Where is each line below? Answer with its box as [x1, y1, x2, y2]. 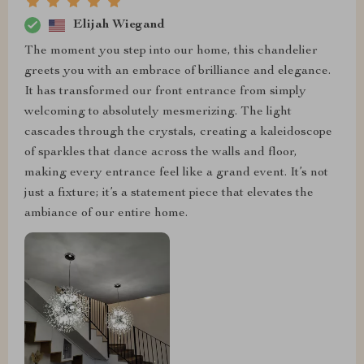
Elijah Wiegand [73, 18, 165, 32]
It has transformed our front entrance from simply [24, 85, 306, 99]
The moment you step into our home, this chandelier [24, 45, 318, 58]
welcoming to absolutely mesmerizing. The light [24, 106, 292, 119]
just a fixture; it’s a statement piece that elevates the [24, 187, 314, 201]
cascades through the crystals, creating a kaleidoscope [24, 126, 332, 140]
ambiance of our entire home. [24, 207, 188, 221]
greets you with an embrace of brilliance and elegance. [24, 65, 331, 79]
